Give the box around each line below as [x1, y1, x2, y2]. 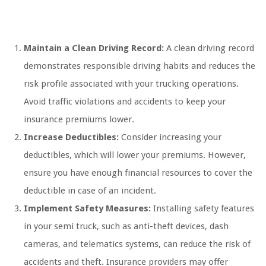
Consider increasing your [119, 132, 221, 143]
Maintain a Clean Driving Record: [24, 43, 164, 54]
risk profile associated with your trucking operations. [24, 78, 239, 90]
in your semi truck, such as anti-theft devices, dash [24, 221, 229, 232]
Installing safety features [151, 203, 254, 214]
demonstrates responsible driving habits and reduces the [24, 61, 255, 72]
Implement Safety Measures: [24, 203, 151, 214]
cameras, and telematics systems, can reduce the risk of [24, 239, 251, 250]
